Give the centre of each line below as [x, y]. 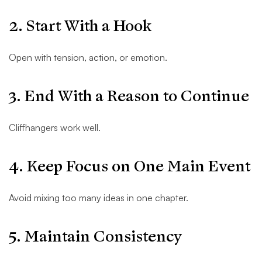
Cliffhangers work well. [55, 128]
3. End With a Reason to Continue [129, 96]
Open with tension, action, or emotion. [88, 58]
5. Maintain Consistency [95, 237]
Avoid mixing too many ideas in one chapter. [99, 198]
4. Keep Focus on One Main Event [130, 167]
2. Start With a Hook [80, 26]
